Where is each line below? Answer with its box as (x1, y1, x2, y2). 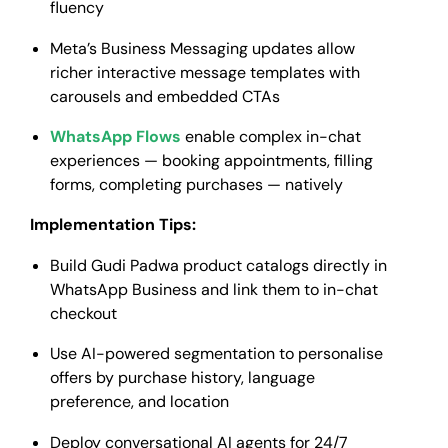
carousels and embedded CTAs (50, 85, 280, 107)
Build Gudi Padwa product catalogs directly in (50, 254, 387, 276)
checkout (50, 302, 117, 324)
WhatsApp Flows (50, 126, 181, 148)
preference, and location (50, 391, 229, 413)
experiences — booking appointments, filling (50, 150, 373, 172)
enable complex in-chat (181, 126, 361, 148)
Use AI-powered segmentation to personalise (50, 343, 383, 365)
